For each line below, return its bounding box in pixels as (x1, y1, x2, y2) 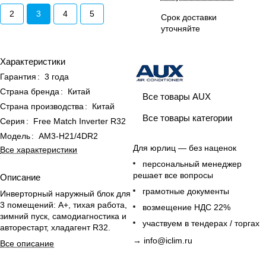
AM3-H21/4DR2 (39, 131, 98, 141)
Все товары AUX (142, 91, 211, 102)
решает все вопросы (133, 170, 213, 180)
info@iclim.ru (144, 236, 192, 246)
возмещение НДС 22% (142, 202, 230, 213)
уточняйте (161, 24, 200, 33)
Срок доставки (161, 12, 217, 22)
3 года (45, 72, 69, 81)
